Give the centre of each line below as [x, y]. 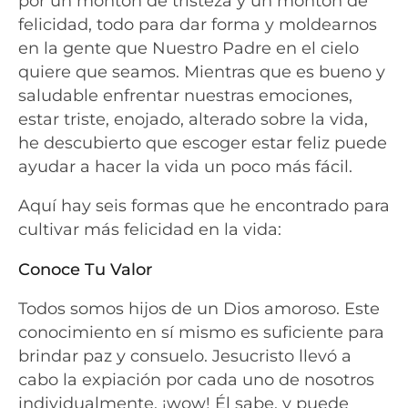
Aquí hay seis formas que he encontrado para [204, 206]
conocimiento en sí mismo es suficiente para [201, 332]
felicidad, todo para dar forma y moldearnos [198, 24]
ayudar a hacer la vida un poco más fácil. [185, 166]
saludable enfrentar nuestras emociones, [185, 95]
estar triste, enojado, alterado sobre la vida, [193, 118]
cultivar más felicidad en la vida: [150, 229]
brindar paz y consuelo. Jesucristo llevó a [185, 356]
